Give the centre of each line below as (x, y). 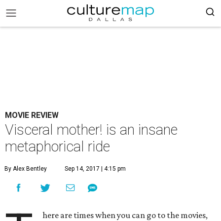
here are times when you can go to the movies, (125, 215)
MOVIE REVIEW (32, 115)
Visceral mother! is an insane (91, 130)
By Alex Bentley (26, 169)
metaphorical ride (57, 147)
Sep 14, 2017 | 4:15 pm (95, 169)
